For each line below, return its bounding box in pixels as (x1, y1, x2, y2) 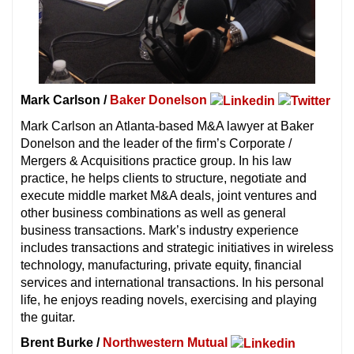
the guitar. (21, 310, 75, 324)
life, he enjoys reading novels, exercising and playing (21, 292, 317, 307)
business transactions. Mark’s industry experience (21, 223, 299, 237)
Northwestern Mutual (103, 335, 228, 349)
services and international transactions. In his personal (21, 275, 324, 289)
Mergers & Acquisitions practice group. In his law (21, 153, 292, 168)
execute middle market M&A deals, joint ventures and (21, 188, 317, 202)
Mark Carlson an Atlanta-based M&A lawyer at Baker (21, 119, 314, 133)
